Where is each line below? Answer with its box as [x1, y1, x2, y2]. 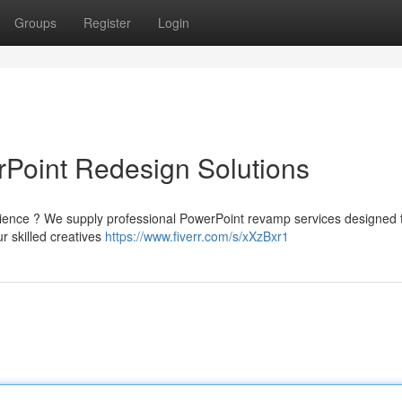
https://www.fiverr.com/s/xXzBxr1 [105, 227, 289, 245]
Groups [14, 13, 57, 31]
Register [83, 13, 131, 31]
